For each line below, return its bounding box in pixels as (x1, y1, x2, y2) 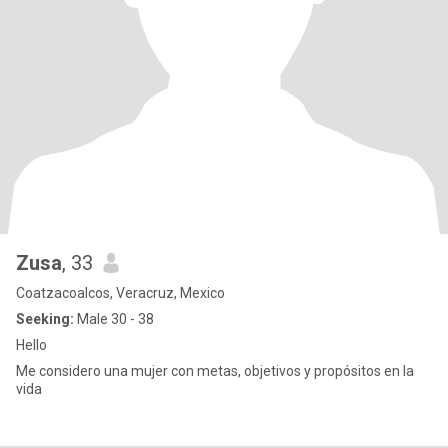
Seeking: (16, 311, 74, 327)
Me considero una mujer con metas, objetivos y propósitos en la (16, 363, 414, 379)
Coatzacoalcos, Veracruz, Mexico (16, 285, 225, 301)
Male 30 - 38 (74, 311, 154, 327)
